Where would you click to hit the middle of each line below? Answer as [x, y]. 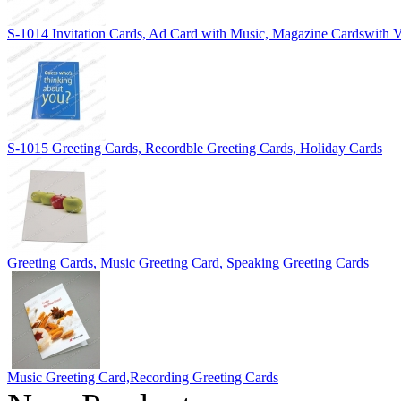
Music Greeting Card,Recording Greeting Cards [143, 377]
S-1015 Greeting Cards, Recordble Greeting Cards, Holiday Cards [195, 148]
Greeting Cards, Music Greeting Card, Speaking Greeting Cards [188, 262]
